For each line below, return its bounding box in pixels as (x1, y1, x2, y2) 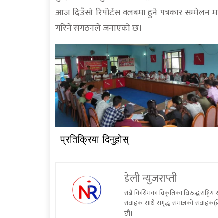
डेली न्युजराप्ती (124, 169, 177, 188)
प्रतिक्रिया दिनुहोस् (60, 134, 128, 145)
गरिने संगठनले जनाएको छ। (55, 21, 142, 36)
